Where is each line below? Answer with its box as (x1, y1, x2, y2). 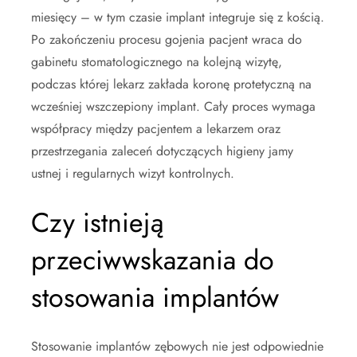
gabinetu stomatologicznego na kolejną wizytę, (31, 52, 282, 71)
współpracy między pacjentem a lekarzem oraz (31, 119, 280, 138)
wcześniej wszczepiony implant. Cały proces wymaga (31, 96, 316, 116)
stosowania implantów (31, 277, 279, 317)
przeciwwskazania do (31, 240, 274, 280)
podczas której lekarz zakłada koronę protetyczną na (31, 74, 312, 93)
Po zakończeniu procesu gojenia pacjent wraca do (31, 29, 302, 49)
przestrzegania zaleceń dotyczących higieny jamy (31, 141, 293, 160)
